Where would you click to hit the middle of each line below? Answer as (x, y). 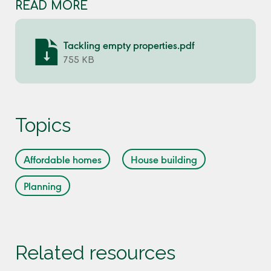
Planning (43, 185)
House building (164, 159)
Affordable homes (63, 159)
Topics (43, 125)
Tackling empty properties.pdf (129, 44)
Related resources (95, 252)
